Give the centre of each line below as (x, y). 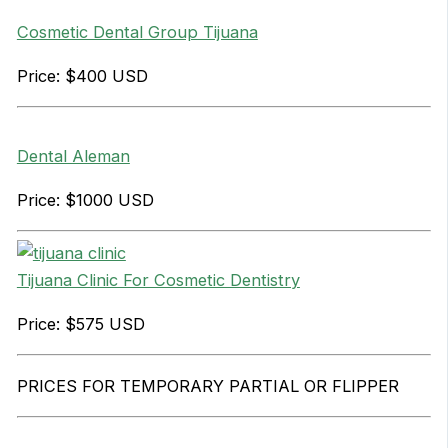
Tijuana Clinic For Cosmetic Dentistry (158, 280)
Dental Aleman (73, 156)
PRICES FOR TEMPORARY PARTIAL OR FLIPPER (207, 385)
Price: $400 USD (82, 75)
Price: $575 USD (80, 323)
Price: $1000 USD (85, 199)
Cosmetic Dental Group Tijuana (137, 32)
